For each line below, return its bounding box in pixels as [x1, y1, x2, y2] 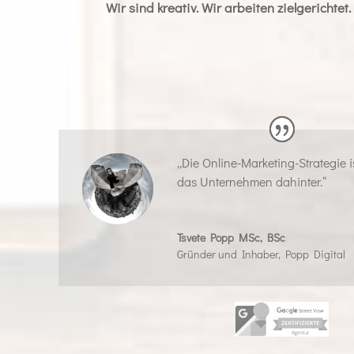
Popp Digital [284, 246, 345, 262]
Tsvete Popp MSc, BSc [176, 229, 285, 245]
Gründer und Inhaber [176, 246, 278, 262]
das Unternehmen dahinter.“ [176, 172, 327, 190]
